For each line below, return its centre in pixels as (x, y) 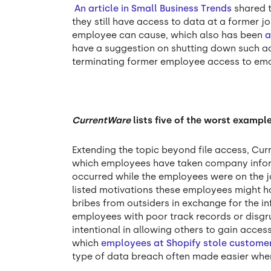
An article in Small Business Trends (153, 8)
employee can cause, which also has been (169, 35)
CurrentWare (103, 121)
